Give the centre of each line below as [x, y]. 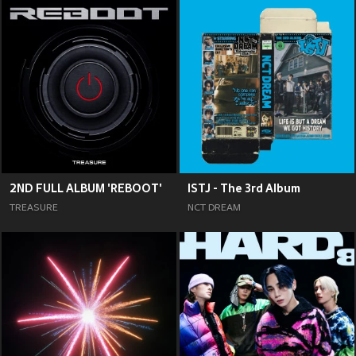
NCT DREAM [214, 208]
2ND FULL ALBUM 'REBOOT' [86, 188]
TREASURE [34, 208]
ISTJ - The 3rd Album [244, 188]
